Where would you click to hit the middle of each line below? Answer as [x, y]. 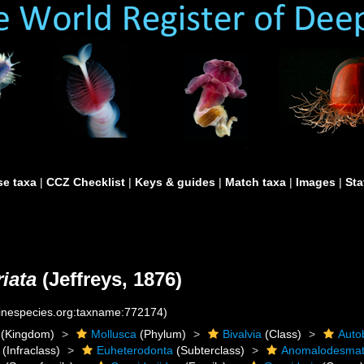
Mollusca [114, 334]
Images [316, 182]
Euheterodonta [135, 350]
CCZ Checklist [86, 182]
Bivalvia [243, 334]
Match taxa [256, 182]
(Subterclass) [209, 350]
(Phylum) [162, 334]
